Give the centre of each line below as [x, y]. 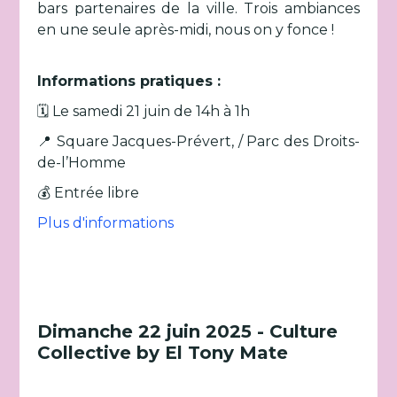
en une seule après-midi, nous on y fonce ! [186, 30]
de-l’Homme [82, 163]
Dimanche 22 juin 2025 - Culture [188, 331]
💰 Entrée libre [89, 193]
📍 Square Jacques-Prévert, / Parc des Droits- [198, 141]
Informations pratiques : [129, 81]
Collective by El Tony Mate [163, 353]
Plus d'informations [106, 223]
